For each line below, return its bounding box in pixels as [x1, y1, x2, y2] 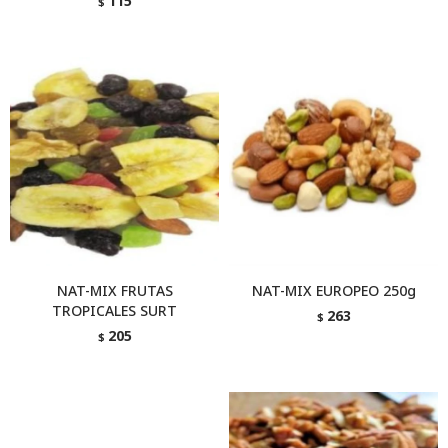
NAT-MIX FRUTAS [56, 281, 173, 300]
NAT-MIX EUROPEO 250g [251, 281, 416, 300]
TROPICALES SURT [52, 301, 177, 320]
